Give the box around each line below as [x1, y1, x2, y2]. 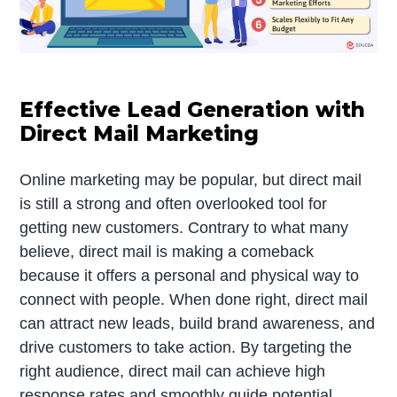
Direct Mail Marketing [19, 121, 260, 146]
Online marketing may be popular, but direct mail [19, 170, 362, 189]
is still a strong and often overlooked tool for [19, 194, 328, 213]
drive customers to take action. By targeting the [19, 338, 353, 356]
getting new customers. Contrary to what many [19, 218, 349, 237]
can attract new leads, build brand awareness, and [19, 314, 376, 332]
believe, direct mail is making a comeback [19, 242, 315, 261]
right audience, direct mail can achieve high [19, 362, 326, 380]
